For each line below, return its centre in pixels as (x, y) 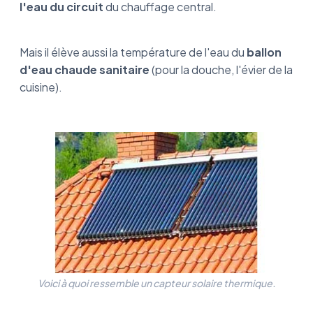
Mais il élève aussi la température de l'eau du (133, 52)
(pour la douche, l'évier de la (221, 70)
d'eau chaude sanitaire (85, 70)
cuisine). (42, 87)
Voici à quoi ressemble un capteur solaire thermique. (156, 283)
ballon (264, 52)
